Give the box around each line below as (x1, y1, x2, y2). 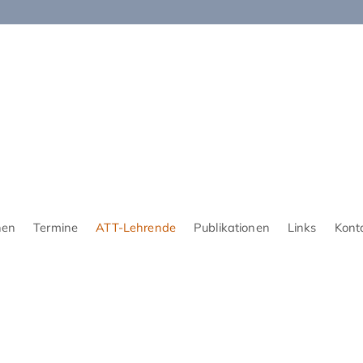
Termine (33, 220, 79, 236)
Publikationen (193, 220, 270, 236)
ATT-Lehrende (96, 220, 176, 236)
